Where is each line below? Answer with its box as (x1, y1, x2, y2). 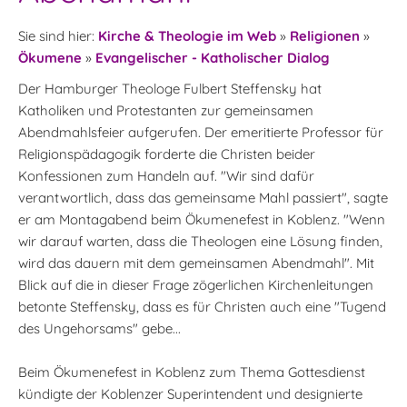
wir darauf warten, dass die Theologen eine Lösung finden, (18, 233, 382, 250)
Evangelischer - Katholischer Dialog (95, 49, 330, 66)
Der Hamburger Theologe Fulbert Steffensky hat (18, 80, 322, 97)
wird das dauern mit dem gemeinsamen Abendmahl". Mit (18, 254, 374, 272)
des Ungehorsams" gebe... (18, 320, 181, 337)
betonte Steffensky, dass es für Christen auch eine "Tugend (18, 298, 386, 315)
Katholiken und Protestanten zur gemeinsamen (18, 102, 313, 119)
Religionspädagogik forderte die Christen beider (18, 145, 315, 163)
